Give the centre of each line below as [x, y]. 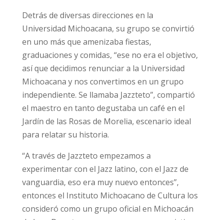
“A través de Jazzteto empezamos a [86, 156]
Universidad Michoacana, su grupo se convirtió [108, 28]
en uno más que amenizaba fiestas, [86, 42]
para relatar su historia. [65, 135]
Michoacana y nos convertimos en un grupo [103, 82]
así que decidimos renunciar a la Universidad [103, 68]
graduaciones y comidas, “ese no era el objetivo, [110, 55]
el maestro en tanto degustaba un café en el [103, 108]
